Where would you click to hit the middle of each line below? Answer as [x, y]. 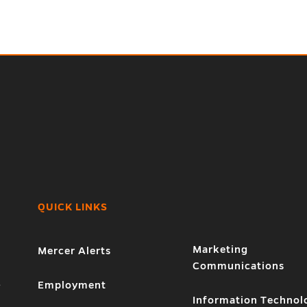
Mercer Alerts [74, 250]
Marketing [221, 249]
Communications [239, 266]
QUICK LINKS [72, 207]
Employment [72, 285]
